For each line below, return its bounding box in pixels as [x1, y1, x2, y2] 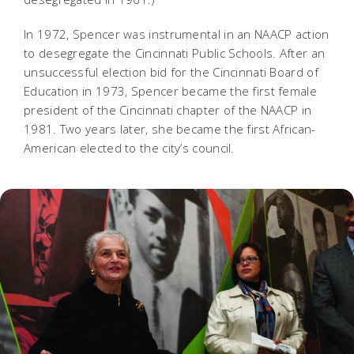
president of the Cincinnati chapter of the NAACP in [24, 101, 312, 118]
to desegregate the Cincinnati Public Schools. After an [24, 44, 326, 61]
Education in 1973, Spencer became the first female [24, 82, 317, 99]
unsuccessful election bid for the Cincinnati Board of [24, 63, 318, 80]
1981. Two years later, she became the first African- [24, 120, 316, 137]
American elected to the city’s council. [24, 139, 235, 156]
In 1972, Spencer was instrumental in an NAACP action [24, 25, 330, 42]
